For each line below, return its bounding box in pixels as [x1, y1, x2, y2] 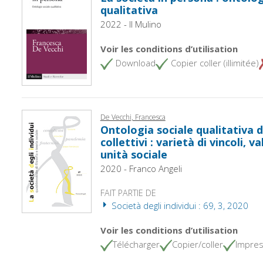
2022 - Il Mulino [100, 18, 161, 30]
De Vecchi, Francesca [100, 112, 166, 122]
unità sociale [100, 147, 167, 161]
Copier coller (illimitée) [170, 57, 259, 69]
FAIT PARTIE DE [100, 187, 156, 198]
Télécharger [112, 238, 160, 250]
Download [115, 57, 156, 69]
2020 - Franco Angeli [100, 162, 182, 174]
